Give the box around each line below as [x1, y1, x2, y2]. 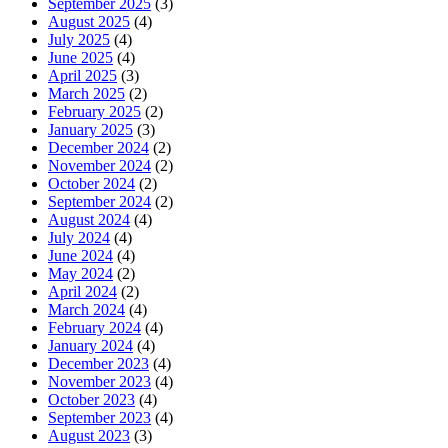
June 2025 [48, 49, 113, 67]
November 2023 [48, 373, 151, 391]
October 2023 [48, 391, 135, 409]
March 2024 [48, 301, 125, 319]
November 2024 [48, 157, 151, 175]
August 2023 [48, 427, 130, 445]
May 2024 [48, 265, 113, 283]
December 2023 [48, 355, 149, 373]
